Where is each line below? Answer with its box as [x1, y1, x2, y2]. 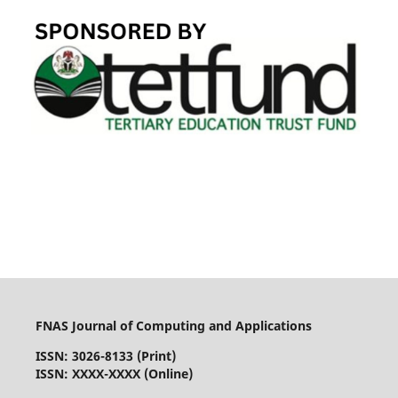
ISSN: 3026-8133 [35, 346, 133, 364]
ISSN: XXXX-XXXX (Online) [35, 364, 193, 382]
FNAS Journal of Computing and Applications [35, 316, 312, 334]
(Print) [136, 346, 176, 364]
